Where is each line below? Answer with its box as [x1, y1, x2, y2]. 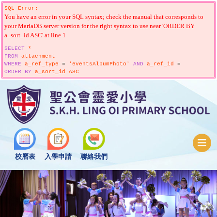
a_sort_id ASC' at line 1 [4, 31, 66, 39]
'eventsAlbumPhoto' [65, 61, 133, 67]
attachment [18, 53, 55, 59]
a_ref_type [21, 61, 62, 67]
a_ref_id [143, 61, 177, 67]
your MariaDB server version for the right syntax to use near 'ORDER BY [4, 22, 195, 30]
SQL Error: [4, 5, 38, 11]
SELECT [4, 46, 25, 51]
